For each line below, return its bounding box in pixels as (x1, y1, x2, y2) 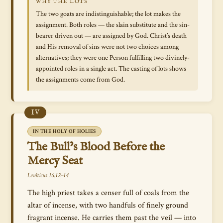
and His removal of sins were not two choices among (36, 42, 179, 51)
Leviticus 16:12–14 (27, 171, 68, 180)
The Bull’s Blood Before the (27, 139, 165, 155)
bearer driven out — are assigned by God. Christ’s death (36, 31, 187, 40)
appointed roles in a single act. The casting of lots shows (36, 64, 186, 73)
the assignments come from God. (36, 75, 125, 84)
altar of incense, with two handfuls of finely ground (27, 200, 188, 210)
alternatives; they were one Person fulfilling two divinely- (36, 53, 190, 62)
